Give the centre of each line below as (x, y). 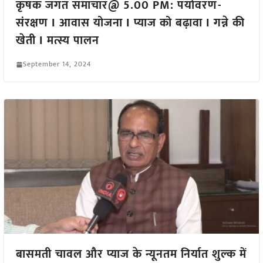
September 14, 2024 (57, 64)
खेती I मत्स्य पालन (57, 41)
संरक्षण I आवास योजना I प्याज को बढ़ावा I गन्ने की (130, 23)
